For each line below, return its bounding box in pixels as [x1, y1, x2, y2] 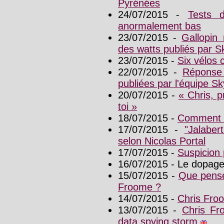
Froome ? [118, 181, 161, 193]
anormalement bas [118, 20, 201, 32]
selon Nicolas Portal [118, 135, 205, 147]
